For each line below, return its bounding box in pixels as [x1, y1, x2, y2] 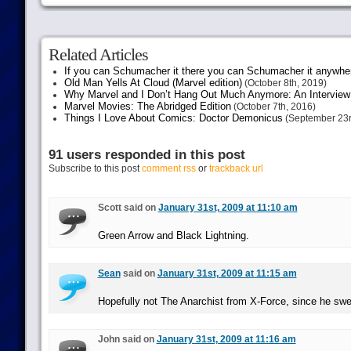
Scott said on [97, 202, 158, 213]
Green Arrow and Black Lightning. [97, 230, 249, 241]
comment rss [141, 163, 196, 174]
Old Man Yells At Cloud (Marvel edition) [63, 77, 242, 89]
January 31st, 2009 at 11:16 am [156, 334, 296, 345]
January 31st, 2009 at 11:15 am [157, 268, 297, 279]
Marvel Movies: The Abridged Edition [63, 100, 231, 112]
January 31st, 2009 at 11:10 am [157, 202, 298, 213]
